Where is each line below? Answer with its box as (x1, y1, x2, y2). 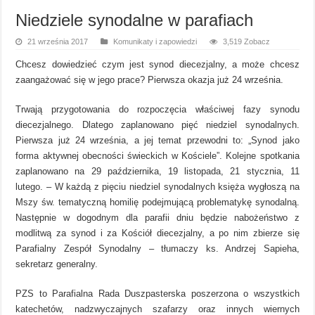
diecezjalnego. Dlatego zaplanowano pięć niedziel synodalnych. (15, 119, 300, 130)
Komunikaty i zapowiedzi (113, 37, 198, 46)
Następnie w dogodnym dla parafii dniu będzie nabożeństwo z (15, 212, 300, 223)
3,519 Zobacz (223, 37, 271, 46)
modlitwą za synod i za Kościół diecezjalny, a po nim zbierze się (15, 227, 300, 238)
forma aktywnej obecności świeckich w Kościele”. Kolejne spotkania (15, 150, 300, 161)
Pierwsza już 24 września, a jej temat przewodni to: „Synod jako (15, 134, 300, 146)
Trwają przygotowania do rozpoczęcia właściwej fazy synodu (15, 103, 300, 115)
